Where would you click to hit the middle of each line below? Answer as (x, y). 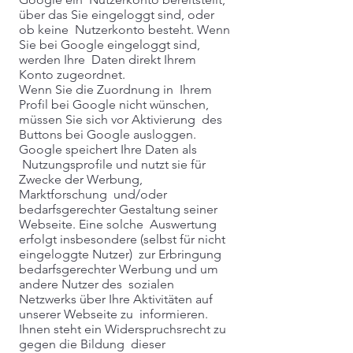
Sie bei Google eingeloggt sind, (110, 45)
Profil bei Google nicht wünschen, (114, 104)
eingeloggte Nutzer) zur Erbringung (120, 254)
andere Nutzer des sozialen (97, 284)
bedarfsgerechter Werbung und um (119, 269)
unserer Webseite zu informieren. (113, 314)
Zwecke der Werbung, (81, 179)
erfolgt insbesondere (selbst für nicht (122, 239)
